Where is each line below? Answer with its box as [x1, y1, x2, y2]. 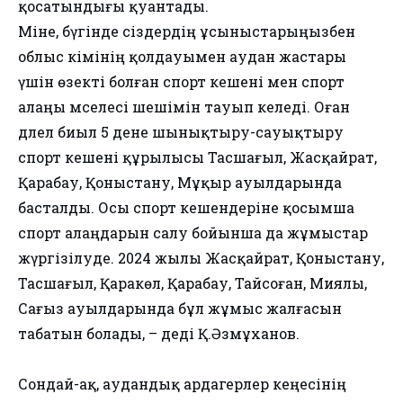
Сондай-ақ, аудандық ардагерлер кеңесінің [18, 374, 346, 394]
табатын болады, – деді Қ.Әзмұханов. [18, 324, 300, 344]
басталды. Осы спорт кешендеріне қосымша [18, 198, 354, 218]
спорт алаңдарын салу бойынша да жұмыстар [18, 223, 368, 243]
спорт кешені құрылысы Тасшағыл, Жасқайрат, [18, 148, 377, 167]
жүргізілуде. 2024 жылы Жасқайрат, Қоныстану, [18, 248, 384, 268]
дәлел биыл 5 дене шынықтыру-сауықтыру [18, 122, 344, 142]
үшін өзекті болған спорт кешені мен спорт [18, 72, 345, 92]
